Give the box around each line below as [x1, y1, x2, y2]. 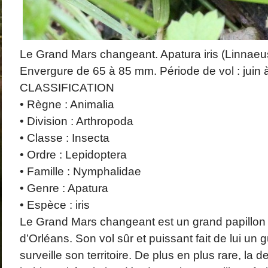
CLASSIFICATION [19, 81, 114, 94]
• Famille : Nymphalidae [19, 165, 141, 178]
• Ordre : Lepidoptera [19, 148, 127, 161]
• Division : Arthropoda [19, 115, 133, 127]
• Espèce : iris [19, 199, 90, 211]
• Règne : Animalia [19, 98, 114, 111]
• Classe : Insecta [19, 132, 109, 144]
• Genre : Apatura [19, 182, 108, 194]
